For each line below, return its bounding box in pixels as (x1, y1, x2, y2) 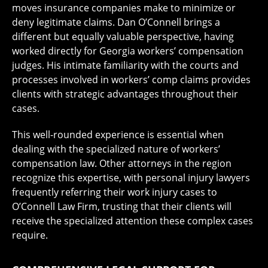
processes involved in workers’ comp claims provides (12, 73, 251, 87)
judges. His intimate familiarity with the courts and (12, 59, 239, 72)
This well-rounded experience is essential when (12, 128, 224, 142)
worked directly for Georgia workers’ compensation (12, 44, 243, 58)
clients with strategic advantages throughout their (12, 87, 238, 101)
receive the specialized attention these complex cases (12, 214, 253, 228)
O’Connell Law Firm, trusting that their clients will (12, 200, 232, 214)
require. (12, 229, 48, 242)
